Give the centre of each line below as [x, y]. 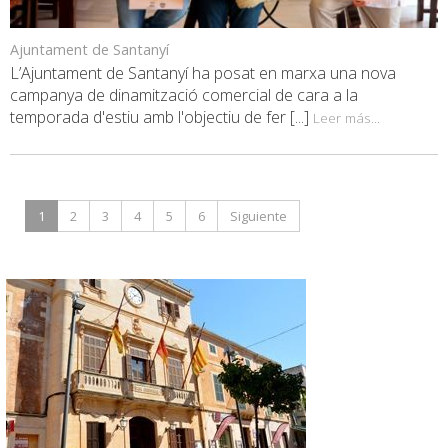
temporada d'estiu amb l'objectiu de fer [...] [161, 117]
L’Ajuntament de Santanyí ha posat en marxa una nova [203, 73]
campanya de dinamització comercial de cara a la [184, 95]
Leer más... [346, 118]
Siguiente [258, 216]
